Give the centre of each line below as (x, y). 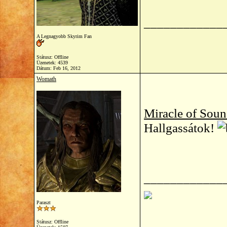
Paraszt (44, 202)
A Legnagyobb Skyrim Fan (64, 36)
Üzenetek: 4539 (52, 63)
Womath (46, 79)
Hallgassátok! (181, 128)
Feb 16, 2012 (67, 68)
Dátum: (45, 68)
